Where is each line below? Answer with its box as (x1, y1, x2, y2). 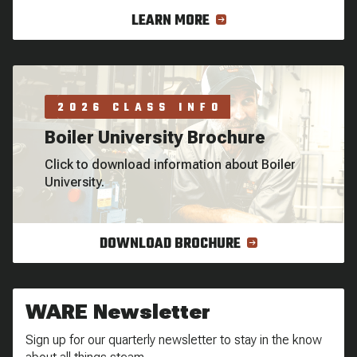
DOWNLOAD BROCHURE (100, 233, 244, 256)
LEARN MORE (131, 10, 213, 33)
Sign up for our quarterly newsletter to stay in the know (25, 332, 322, 347)
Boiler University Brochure (45, 127, 265, 147)
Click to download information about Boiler (45, 157, 296, 172)
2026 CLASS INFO (57, 100, 223, 116)
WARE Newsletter (25, 300, 210, 324)
